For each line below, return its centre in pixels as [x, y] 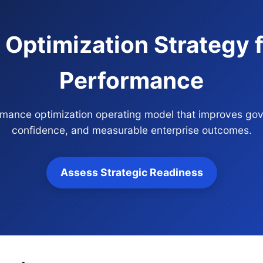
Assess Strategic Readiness [131, 172]
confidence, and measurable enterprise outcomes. [131, 130]
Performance [131, 80]
